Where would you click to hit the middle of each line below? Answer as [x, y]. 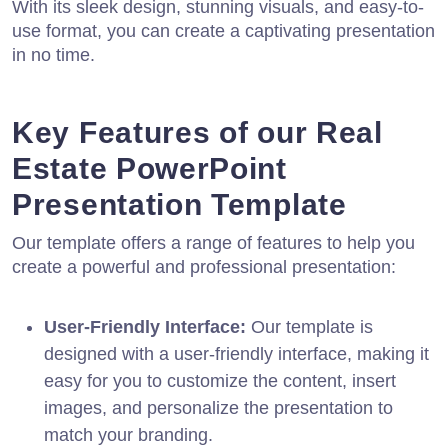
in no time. [53, 54]
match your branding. [128, 434]
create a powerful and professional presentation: [204, 266]
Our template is [309, 326]
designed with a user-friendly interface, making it [236, 353]
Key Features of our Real [197, 132]
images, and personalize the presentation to [218, 407]
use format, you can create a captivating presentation [223, 30]
